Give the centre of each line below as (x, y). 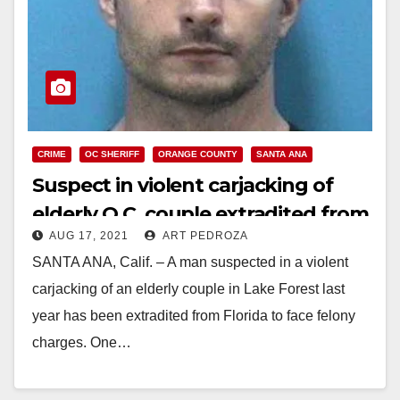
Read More (76, 383)
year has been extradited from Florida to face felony (194, 315)
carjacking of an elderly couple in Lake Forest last (188, 288)
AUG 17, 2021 (89, 235)
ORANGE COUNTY (198, 154)
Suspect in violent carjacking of (183, 185)
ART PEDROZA (204, 235)
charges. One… (82, 342)
